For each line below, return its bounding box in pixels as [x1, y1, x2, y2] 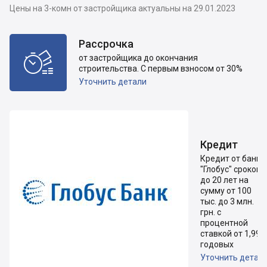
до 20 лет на [200, 175, 249, 185]
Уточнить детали [79, 77, 147, 86]
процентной [200, 218, 248, 228]
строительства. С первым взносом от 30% [79, 64, 243, 73]
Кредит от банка [200, 153, 265, 163]
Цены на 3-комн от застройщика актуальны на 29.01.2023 [10, 4, 235, 13]
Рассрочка [79, 38, 133, 50]
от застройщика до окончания [79, 53, 198, 63]
